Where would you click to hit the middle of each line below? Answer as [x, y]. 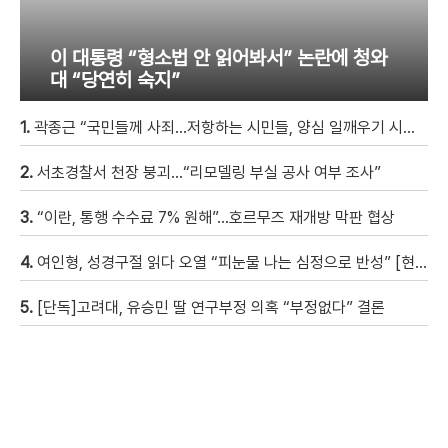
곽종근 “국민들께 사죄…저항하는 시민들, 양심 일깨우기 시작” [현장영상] [218, 127]
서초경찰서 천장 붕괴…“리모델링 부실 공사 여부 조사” [209, 172]
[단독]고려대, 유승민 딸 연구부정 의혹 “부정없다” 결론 [211, 307]
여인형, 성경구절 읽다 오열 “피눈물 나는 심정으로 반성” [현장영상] [226, 262]
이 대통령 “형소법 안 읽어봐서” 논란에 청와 [218, 57]
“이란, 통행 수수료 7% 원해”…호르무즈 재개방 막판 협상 [216, 217]
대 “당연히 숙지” [115, 79]
